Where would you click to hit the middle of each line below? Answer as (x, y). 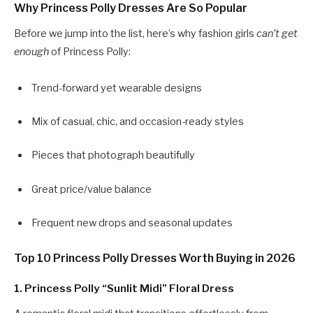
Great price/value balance (92, 189)
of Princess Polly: (90, 52)
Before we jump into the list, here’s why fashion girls (135, 34)
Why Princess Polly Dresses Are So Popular (131, 8)
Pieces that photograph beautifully (113, 155)
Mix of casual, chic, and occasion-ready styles (138, 122)
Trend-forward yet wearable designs (117, 88)
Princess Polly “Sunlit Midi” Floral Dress (129, 289)
